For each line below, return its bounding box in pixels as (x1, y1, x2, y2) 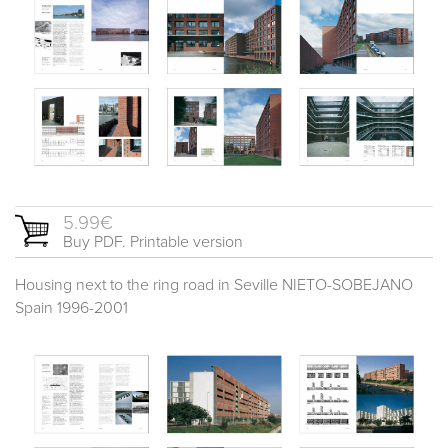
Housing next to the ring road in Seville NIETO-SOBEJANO (15, 277, 413, 294)
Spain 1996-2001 (15, 300, 128, 317)
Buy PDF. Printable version (63, 234, 243, 251)
